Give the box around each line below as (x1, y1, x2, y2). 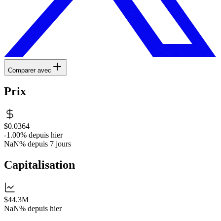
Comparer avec (8, 66, 51, 74)
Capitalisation (4, 158, 75, 172)
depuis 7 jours (28, 140, 71, 148)
